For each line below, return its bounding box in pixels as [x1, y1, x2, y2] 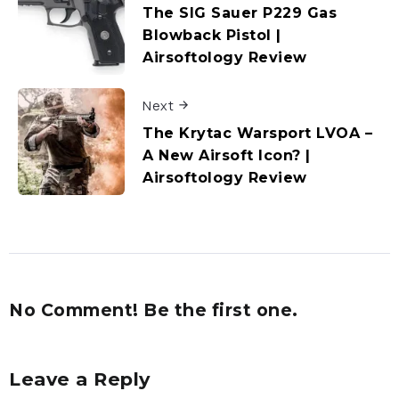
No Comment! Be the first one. [9, 299, 298, 322]
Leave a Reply [9, 368, 151, 391]
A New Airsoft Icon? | [142, 147, 311, 165]
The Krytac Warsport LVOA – [142, 125, 372, 142]
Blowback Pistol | [142, 27, 281, 45]
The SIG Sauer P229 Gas [142, 4, 337, 22]
